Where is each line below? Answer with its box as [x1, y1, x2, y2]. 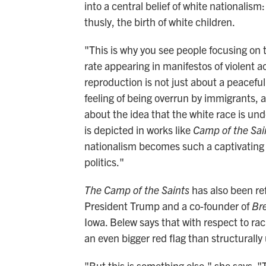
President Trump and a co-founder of [84, 198, 252, 213]
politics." [84, 154, 124, 169]
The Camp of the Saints [84, 182, 192, 197]
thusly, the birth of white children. [84, 14, 235, 28]
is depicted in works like [84, 122, 193, 137]
